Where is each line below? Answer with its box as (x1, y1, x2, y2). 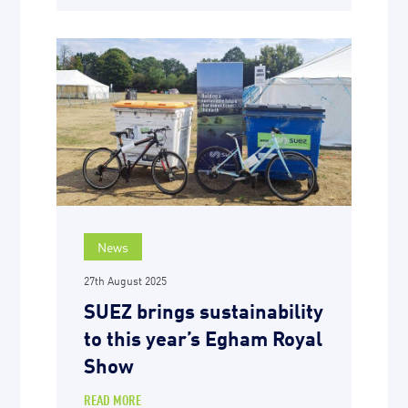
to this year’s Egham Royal (84, 321, 323, 351)
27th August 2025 (84, 271, 168, 288)
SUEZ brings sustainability (84, 294, 324, 323)
